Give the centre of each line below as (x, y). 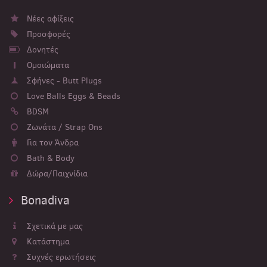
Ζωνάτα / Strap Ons (63, 127)
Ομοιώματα (47, 65)
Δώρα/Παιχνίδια (56, 174)
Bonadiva (44, 200)
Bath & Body (49, 158)
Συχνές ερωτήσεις (60, 257)
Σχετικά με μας (54, 226)
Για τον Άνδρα (52, 143)
